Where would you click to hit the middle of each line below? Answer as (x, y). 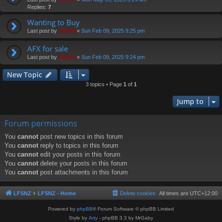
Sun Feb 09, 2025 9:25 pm (113, 31)
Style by (79, 218)
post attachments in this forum (83, 172)
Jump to (190, 102)
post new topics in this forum (81, 137)
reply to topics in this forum (78, 146)
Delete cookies (138, 194)
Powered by (62, 209)
